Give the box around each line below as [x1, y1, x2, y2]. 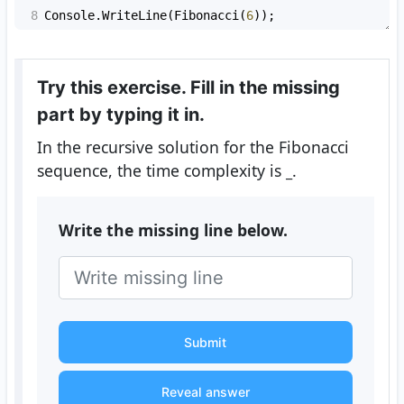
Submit [184, 335, 227, 351]
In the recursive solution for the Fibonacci [36, 136, 349, 159]
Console [44, 8, 95, 23]
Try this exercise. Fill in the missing [36, 77, 340, 99]
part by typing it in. [36, 104, 205, 126]
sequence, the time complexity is [36, 160, 286, 182]
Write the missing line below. [58, 219, 288, 242]
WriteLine [102, 8, 167, 23]
